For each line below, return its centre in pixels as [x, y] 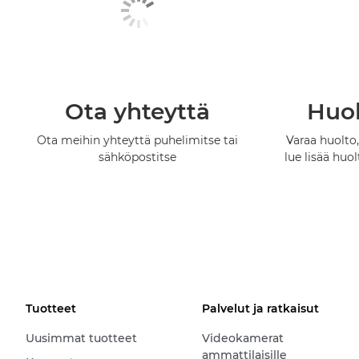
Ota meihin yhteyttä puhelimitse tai [138, 141]
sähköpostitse [138, 157]
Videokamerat [242, 339]
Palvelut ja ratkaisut [260, 309]
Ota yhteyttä [138, 112]
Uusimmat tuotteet [81, 339]
